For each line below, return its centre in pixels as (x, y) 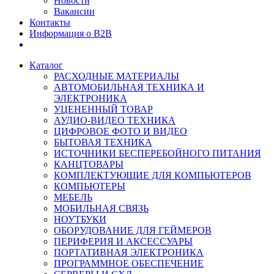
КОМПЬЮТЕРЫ (90, 186)
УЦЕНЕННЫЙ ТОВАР (103, 109)
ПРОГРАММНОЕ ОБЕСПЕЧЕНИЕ (129, 263)
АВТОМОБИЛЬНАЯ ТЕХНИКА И (129, 87)
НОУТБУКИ (80, 219)
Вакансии (74, 11)
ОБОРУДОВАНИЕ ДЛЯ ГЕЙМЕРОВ (133, 230)
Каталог (46, 65)
